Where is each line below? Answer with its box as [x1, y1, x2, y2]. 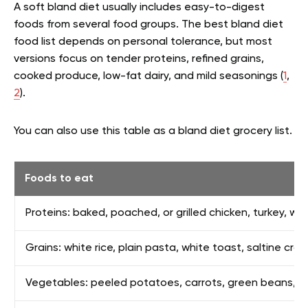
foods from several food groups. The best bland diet [14, 19, 283, 30]
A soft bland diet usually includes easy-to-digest [14, 2, 265, 13]
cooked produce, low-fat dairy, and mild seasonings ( [14, 71, 283, 82]
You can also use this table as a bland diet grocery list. [14, 126, 292, 137]
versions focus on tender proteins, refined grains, [14, 54, 264, 65]
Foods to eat [25, 173, 93, 184]
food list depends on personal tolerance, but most [14, 36, 272, 47]
